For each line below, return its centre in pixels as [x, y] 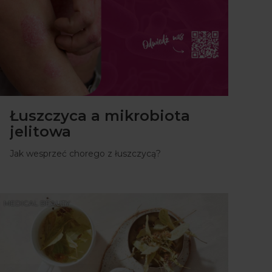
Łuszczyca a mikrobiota [100, 115]
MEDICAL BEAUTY [37, 203]
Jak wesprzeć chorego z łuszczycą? [85, 153]
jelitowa [40, 131]
